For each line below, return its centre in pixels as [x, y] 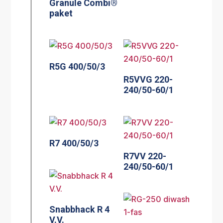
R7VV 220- [145, 156]
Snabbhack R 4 [80, 209]
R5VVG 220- [148, 79]
